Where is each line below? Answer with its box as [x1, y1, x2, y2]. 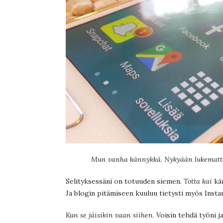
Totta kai [184, 176, 212, 186]
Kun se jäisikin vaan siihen [66, 210, 153, 220]
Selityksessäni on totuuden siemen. [66, 176, 184, 186]
